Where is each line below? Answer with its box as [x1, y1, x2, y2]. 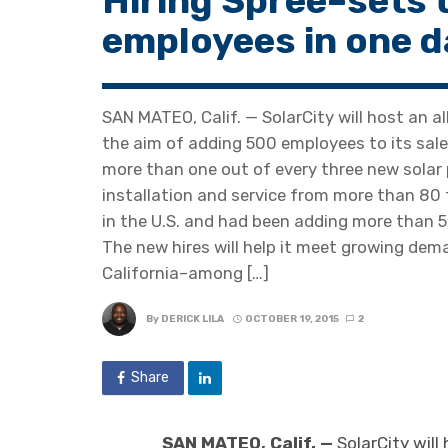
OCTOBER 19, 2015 [245, 313, 339, 326]
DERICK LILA [161, 313, 224, 326]
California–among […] [102, 262, 269, 283]
